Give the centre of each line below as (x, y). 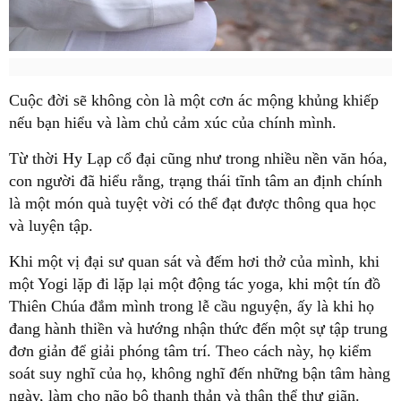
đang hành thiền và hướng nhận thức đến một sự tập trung (198, 328)
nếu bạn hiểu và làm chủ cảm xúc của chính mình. (173, 122)
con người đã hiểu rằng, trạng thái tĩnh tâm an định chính (196, 180)
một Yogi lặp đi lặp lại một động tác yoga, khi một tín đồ (195, 283)
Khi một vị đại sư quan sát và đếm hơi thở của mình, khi (194, 261)
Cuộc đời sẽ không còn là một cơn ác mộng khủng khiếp (194, 100)
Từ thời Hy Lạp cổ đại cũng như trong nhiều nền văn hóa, (198, 158)
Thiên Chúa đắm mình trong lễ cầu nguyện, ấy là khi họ (192, 306)
